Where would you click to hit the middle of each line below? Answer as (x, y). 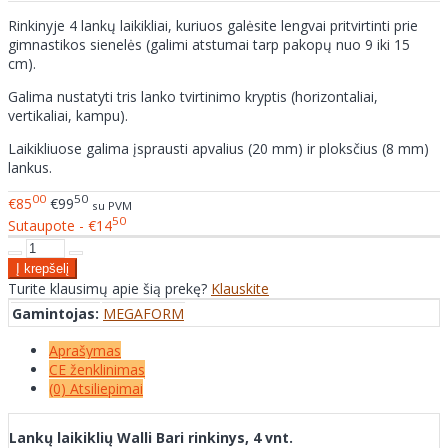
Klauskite (240, 289)
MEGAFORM (143, 314)
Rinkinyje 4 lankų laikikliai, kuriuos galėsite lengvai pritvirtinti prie (213, 25)
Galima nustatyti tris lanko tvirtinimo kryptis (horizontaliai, (193, 96)
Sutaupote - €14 (60, 226)
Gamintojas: (55, 314)
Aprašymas (85, 351)
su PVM (112, 205)
